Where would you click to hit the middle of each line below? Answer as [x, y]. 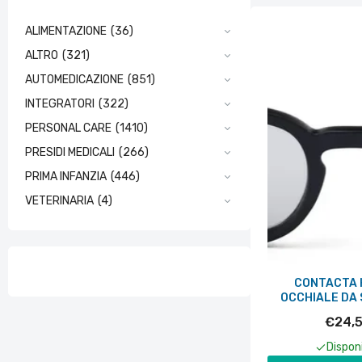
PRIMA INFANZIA [66, 177]
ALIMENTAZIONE [66, 31]
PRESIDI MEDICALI [70, 152]
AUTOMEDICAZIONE [74, 80]
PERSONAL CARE [68, 128]
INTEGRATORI [60, 104]
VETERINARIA [59, 201]
